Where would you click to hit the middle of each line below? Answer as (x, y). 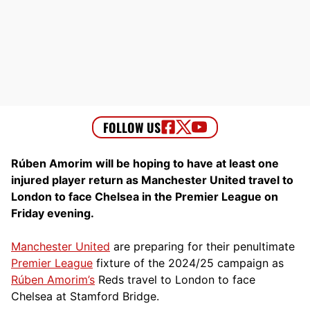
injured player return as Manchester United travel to (152, 180)
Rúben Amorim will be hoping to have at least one (145, 163)
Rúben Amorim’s (53, 279)
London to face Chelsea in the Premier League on (145, 196)
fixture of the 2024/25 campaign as (188, 263)
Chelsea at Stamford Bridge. (85, 296)
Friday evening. (53, 213)
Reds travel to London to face (175, 279)
